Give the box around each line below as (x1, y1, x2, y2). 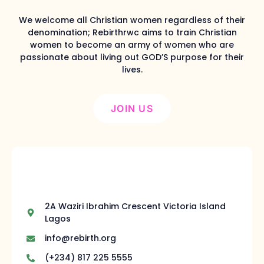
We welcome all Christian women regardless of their (19, 14, 245, 27)
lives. (121, 64, 143, 76)
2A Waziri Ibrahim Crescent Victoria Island (44, 200, 226, 213)
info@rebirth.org (44, 232, 116, 245)
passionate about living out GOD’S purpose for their (20, 51, 244, 64)
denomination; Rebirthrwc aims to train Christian (27, 27, 237, 39)
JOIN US (110, 103, 154, 115)
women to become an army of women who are (30, 39, 234, 51)
